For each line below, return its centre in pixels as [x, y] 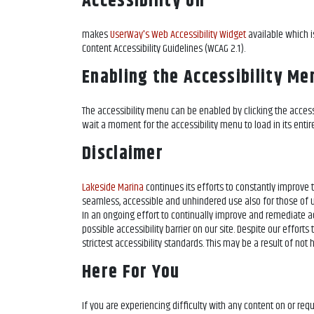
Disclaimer [123, 154]
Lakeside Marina [113, 187]
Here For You [131, 272]
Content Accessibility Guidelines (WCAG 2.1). [164, 49]
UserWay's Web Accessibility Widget [178, 35]
